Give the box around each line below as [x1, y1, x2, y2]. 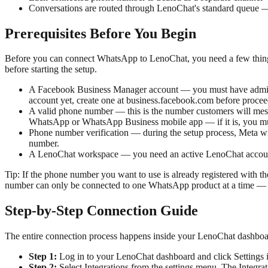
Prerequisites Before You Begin [5, 25, 196, 41]
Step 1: [29, 251, 57, 262]
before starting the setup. [5, 64, 97, 75]
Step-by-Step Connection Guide [5, 203, 198, 219]
